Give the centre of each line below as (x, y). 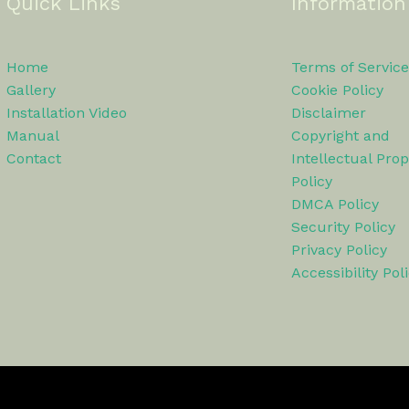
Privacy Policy (339, 250)
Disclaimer (329, 113)
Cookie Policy (337, 90)
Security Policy (343, 227)
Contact (33, 158)
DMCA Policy (335, 204)
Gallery (31, 90)
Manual (32, 136)
